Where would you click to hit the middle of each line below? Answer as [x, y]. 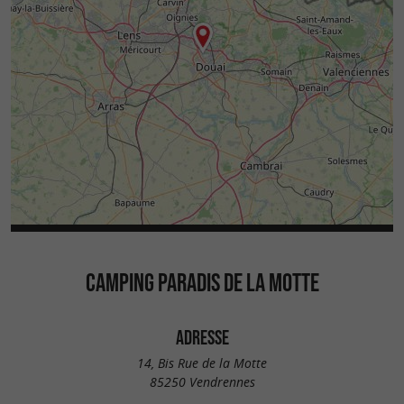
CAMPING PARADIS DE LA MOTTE [202, 282]
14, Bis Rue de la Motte [202, 363]
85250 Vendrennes [202, 382]
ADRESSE [202, 337]
